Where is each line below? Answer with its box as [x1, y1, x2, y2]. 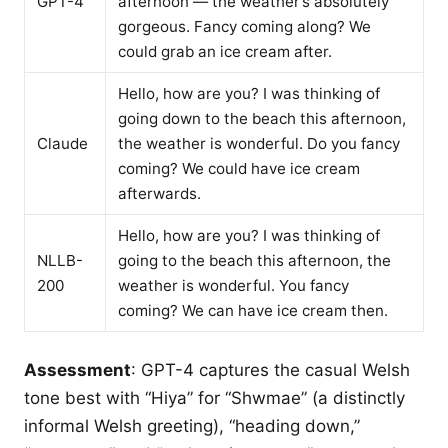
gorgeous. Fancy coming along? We [118, 17, 371, 36]
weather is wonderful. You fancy [118, 276, 349, 295]
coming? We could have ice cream [118, 159, 360, 178]
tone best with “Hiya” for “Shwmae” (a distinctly [24, 388, 405, 408]
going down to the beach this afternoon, [118, 109, 406, 128]
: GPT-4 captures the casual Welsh [131, 360, 410, 380]
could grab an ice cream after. [118, 42, 332, 61]
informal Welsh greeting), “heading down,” [24, 416, 360, 436]
